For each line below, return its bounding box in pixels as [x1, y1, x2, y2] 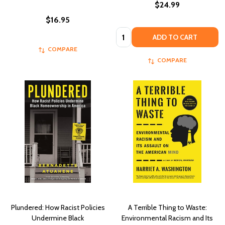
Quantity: [116, 28, 148, 38]
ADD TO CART [153, 33, 197, 42]
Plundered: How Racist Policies [11, 203, 105, 212]
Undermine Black [32, 213, 84, 223]
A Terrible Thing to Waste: [128, 203, 207, 212]
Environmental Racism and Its [122, 213, 213, 223]
